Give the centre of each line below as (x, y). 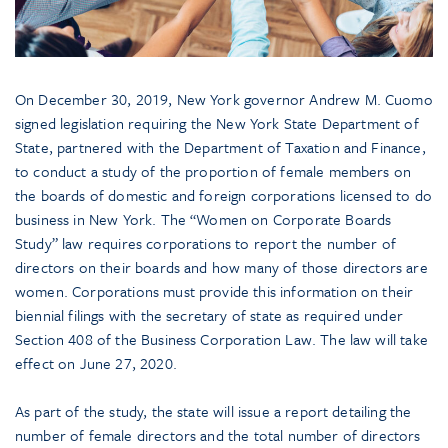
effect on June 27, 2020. (96, 363)
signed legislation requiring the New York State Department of (217, 123)
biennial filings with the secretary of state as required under (209, 315)
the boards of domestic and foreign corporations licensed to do (223, 195)
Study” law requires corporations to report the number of (205, 243)
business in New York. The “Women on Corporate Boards (203, 219)
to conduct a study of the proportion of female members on (213, 171)
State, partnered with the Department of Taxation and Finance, (220, 147)
